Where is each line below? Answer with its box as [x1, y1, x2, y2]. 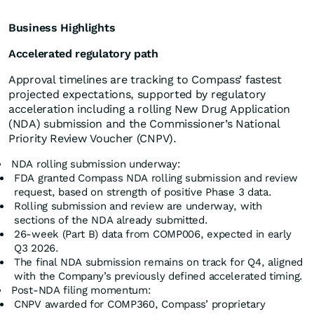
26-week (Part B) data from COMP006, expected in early [14, 228, 292, 241]
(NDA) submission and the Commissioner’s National [8, 117, 280, 131]
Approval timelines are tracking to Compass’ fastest [8, 73, 282, 87]
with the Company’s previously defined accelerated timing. [14, 270, 303, 283]
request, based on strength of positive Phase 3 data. [14, 186, 272, 199]
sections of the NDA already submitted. [14, 214, 208, 227]
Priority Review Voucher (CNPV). [8, 132, 177, 146]
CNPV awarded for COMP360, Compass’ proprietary [14, 298, 266, 311]
